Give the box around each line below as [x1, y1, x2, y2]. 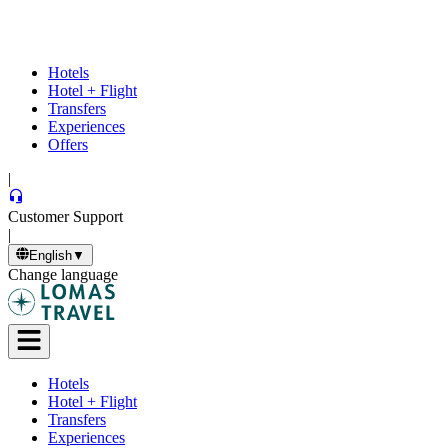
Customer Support [8, 208, 123, 225]
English [29, 248, 73, 264]
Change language [8, 266, 118, 284]
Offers [48, 136, 88, 153]
